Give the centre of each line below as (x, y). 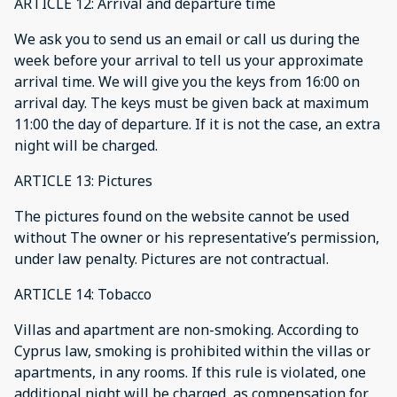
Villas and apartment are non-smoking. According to (187, 330)
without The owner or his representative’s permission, (197, 237)
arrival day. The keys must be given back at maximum (191, 103)
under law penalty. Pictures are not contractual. (171, 259)
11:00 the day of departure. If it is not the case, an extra (197, 124)
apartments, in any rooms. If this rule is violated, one (190, 372)
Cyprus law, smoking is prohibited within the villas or (192, 351)
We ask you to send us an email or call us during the (187, 39)
